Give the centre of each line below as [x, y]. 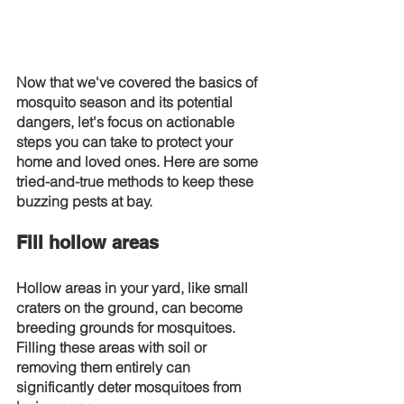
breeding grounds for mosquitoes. [128, 327]
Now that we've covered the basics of [138, 82]
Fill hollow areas [87, 243]
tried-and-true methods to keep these [137, 181]
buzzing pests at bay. [84, 201]
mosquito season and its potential [126, 102]
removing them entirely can [105, 367]
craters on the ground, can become [131, 308]
